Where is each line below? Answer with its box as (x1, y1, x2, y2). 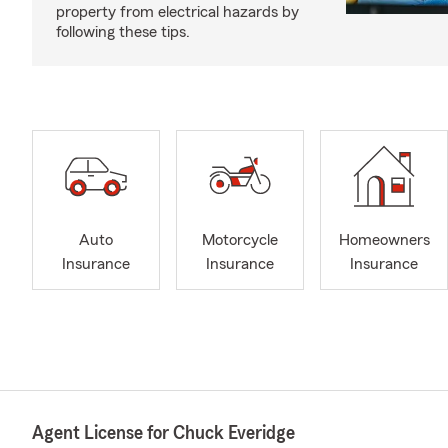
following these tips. (56, 24, 190, 40)
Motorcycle (202, 232, 278, 249)
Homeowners (338, 232, 430, 249)
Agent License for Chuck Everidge (32, 423, 295, 443)
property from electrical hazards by (56, 4, 299, 20)
